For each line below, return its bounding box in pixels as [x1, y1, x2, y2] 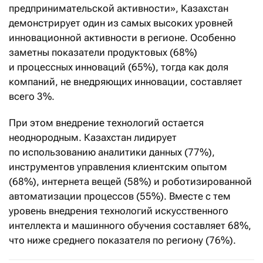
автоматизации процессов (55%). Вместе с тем [9, 190, 231, 203]
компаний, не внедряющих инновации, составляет [9, 76, 242, 88]
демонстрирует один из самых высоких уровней [9, 17, 233, 29]
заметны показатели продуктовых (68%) [9, 46, 197, 59]
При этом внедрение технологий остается [9, 117, 204, 129]
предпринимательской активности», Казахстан [9, 2, 228, 15]
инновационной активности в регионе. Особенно [9, 32, 236, 44]
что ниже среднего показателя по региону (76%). [9, 234, 236, 247]
